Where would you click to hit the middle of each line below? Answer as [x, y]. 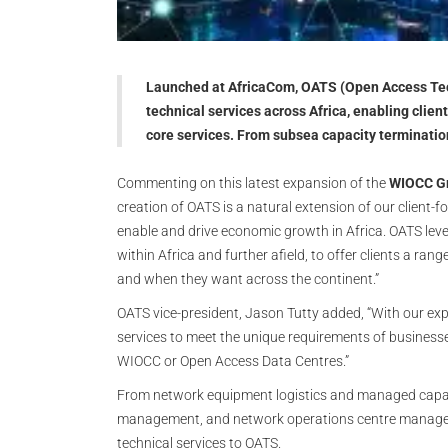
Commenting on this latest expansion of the [251, 183]
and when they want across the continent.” [248, 279]
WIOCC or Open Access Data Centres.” [233, 361]
